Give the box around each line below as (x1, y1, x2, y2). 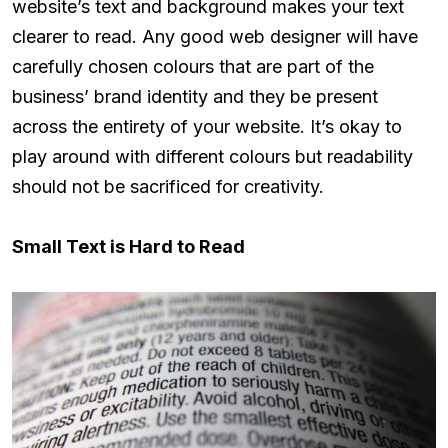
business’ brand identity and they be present (12, 85, 378, 107)
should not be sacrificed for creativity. (12, 175, 324, 197)
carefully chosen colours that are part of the (12, 55, 374, 77)
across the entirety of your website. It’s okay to (12, 115, 402, 137)
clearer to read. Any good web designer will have (12, 25, 418, 47)
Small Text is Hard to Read (12, 235, 245, 257)
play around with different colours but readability (12, 145, 413, 167)
